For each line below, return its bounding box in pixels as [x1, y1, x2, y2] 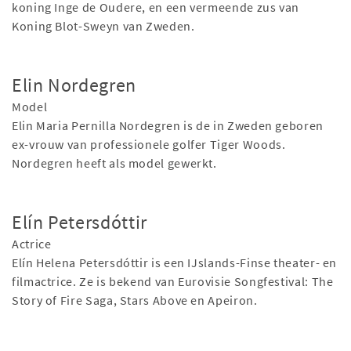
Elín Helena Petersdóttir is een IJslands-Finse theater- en [12, 255, 338, 271]
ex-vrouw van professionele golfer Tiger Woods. [12, 136, 286, 153]
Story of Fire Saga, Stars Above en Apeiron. [12, 292, 258, 309]
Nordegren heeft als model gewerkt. [12, 155, 217, 172]
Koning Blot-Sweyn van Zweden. [12, 18, 195, 34]
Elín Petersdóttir [12, 210, 147, 235]
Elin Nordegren [12, 73, 136, 98]
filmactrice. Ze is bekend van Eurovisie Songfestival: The [12, 273, 334, 290]
